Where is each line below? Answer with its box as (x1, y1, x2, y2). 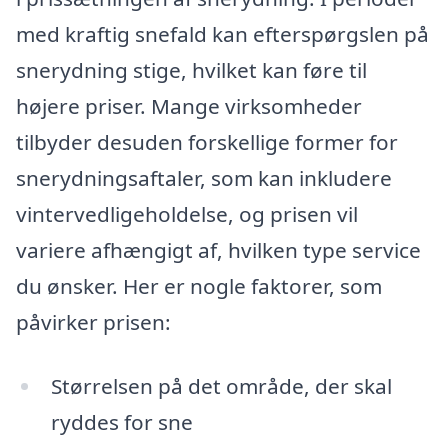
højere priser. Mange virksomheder (16, 92, 362, 121)
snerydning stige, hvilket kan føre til (16, 56, 367, 85)
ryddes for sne (50, 407, 193, 436)
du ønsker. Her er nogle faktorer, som (16, 272, 382, 301)
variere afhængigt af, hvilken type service (16, 236, 421, 265)
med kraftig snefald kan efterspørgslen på (16, 20, 429, 49)
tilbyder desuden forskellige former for (16, 128, 398, 157)
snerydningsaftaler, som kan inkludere (16, 164, 392, 193)
